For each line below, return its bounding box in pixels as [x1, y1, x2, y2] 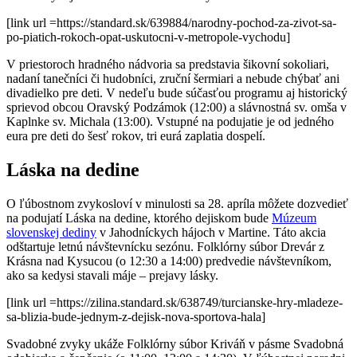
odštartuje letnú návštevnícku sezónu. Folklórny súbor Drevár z [6, 239, 324, 253]
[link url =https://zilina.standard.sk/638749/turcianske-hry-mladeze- [6, 295, 343, 309]
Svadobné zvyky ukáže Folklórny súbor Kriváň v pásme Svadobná [6, 336, 343, 351]
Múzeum [272, 210, 316, 225]
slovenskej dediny [6, 225, 96, 239]
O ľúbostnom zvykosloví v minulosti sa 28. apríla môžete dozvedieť [6, 196, 348, 210]
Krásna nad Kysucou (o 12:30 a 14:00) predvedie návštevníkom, [6, 253, 331, 268]
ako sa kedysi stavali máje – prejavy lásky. [6, 268, 218, 282]
